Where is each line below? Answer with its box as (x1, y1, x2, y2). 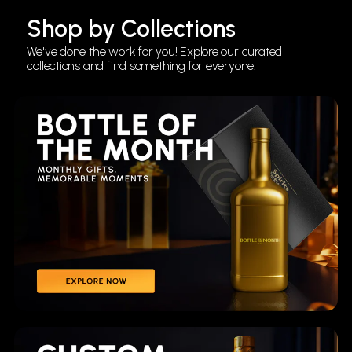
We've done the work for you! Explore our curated (27, 43, 283, 59)
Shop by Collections (27, 13, 236, 43)
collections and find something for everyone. (27, 57, 256, 73)
